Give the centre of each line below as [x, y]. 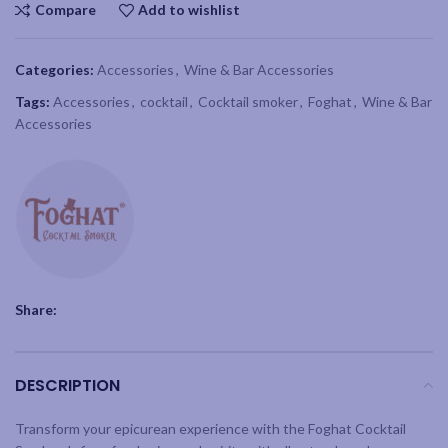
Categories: [54, 69]
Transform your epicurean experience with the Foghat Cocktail [210, 428]
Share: [36, 309]
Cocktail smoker [248, 101]
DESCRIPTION [67, 385]
